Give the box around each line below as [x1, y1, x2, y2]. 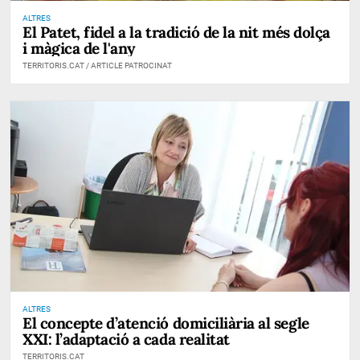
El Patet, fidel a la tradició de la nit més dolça [22, 22, 330, 42]
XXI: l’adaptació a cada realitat [22, 329, 230, 349]
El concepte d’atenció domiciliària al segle [22, 313, 309, 333]
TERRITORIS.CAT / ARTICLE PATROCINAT [22, 60, 172, 70]
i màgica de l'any [22, 38, 135, 58]
